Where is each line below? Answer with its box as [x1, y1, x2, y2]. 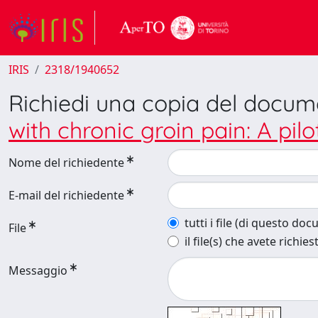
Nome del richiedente [9, 155, 124, 170]
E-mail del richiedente [9, 187, 124, 203]
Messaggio [9, 263, 67, 278]
